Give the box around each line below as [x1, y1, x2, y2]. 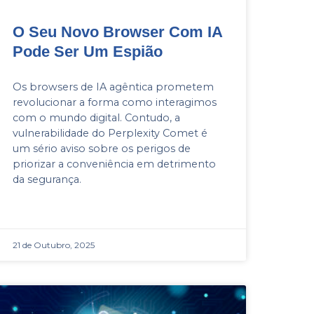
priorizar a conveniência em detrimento [12, 157, 216, 170]
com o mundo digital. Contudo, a [12, 111, 180, 124]
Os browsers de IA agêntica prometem [12, 80, 214, 93]
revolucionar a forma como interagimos [12, 95, 217, 109]
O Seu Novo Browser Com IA [12, 22, 222, 41]
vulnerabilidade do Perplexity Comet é [12, 126, 207, 139]
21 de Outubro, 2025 [12, 239, 95, 250]
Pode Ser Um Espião [12, 42, 163, 60]
